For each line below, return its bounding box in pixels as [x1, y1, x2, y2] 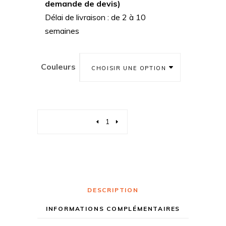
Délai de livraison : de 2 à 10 [45, 12, 146, 23]
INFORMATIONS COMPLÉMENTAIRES [45, 205, 181, 213]
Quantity [46, 117, 77, 127]
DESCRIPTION [87, 186, 139, 194]
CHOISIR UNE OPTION [91, 64, 166, 72]
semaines [45, 26, 79, 36]
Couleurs [41, 62, 76, 72]
